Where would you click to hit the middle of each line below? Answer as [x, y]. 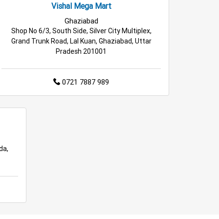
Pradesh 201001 [81, 51]
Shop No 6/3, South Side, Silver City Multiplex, [81, 31]
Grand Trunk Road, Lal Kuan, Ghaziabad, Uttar [81, 41]
